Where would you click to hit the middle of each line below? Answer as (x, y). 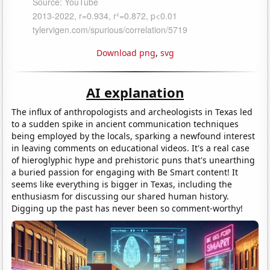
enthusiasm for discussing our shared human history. (121, 196)
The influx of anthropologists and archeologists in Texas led (132, 111)
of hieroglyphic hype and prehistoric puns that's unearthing (133, 160)
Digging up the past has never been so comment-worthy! (127, 208)
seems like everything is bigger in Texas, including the (122, 184)
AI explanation (135, 92)
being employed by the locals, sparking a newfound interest (133, 136)
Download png (126, 52)
